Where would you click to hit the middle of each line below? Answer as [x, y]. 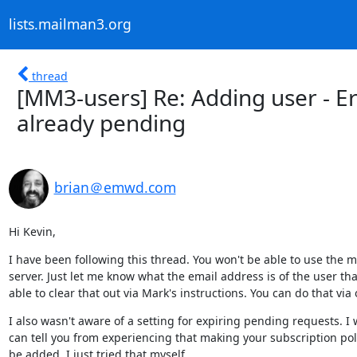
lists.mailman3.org [70, 24]
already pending [101, 122]
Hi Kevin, [32, 231]
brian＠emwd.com [115, 187]
